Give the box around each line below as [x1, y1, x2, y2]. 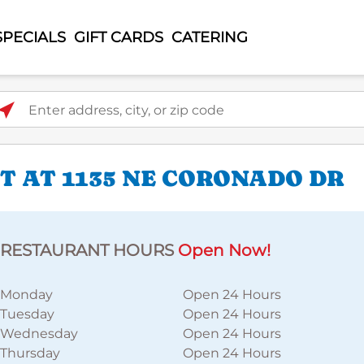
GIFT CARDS [73, 28, 163, 46]
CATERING [171, 28, 248, 46]
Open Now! [178, 240, 271, 260]
